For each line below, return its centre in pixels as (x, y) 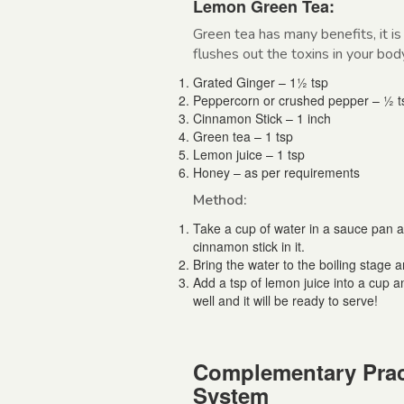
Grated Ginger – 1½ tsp (261, 83)
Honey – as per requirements (276, 173)
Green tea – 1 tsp (243, 137)
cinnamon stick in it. (249, 247)
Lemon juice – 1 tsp (249, 155)
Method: (220, 201)
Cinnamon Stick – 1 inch (262, 119)
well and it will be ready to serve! (285, 301)
